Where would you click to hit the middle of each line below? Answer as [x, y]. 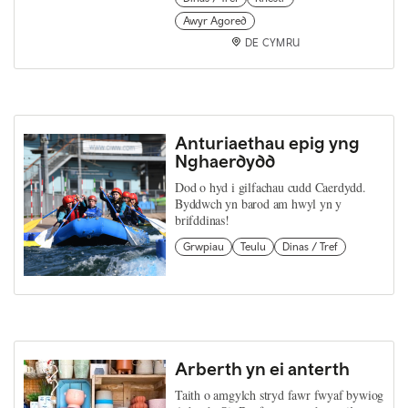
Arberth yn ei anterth [262, 368]
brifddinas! [202, 220]
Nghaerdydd [225, 161]
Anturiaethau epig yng [267, 143]
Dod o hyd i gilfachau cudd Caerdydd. [270, 187]
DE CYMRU [272, 43]
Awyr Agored [215, 21]
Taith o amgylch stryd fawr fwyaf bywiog [280, 395]
